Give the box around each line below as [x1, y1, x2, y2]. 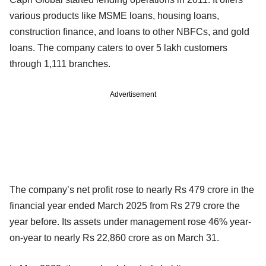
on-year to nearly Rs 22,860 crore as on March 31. [9, 232, 219, 243]
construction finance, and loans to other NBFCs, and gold [9, 26, 249, 37]
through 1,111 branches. [9, 58, 110, 69]
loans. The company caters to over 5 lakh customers [9, 42, 227, 53]
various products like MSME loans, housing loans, [9, 10, 219, 21]
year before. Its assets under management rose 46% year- [9, 216, 251, 227]
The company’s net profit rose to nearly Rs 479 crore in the [9, 184, 254, 195]
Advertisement [110, 90, 156, 99]
